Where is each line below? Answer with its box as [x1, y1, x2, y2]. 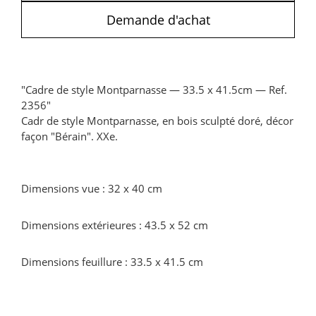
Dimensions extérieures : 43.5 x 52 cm [21, 218, 208, 232]
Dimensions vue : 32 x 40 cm [21, 181, 162, 195]
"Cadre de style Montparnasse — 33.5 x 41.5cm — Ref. [21, 83, 287, 97]
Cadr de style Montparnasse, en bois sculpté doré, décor [21, 114, 293, 128]
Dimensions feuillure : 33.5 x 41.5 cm [21, 255, 203, 269]
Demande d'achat [106, 11, 210, 28]
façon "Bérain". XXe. [21, 129, 118, 143]
